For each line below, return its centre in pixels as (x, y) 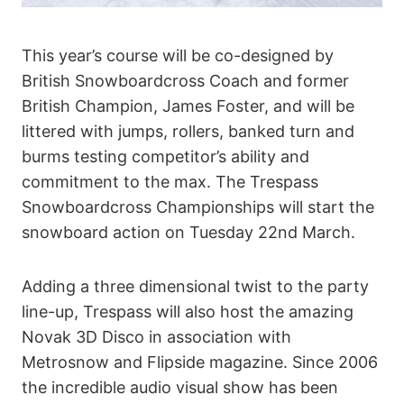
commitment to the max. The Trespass (170, 181)
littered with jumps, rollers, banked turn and (188, 131)
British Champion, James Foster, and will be (188, 106)
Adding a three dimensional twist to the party (195, 286)
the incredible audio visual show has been (180, 387)
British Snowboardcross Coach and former (185, 80)
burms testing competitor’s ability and (165, 156)
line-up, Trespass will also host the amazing (188, 311)
